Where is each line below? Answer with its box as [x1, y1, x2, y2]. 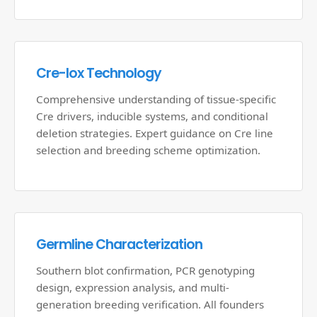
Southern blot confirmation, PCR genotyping [36, 263, 255, 277]
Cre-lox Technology [36, 64, 161, 83]
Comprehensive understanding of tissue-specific [36, 92, 276, 106]
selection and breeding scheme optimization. [36, 143, 260, 157]
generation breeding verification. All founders [36, 297, 264, 311]
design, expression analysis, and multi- [36, 280, 229, 294]
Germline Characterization [36, 235, 202, 254]
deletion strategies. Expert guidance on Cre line [36, 126, 273, 140]
